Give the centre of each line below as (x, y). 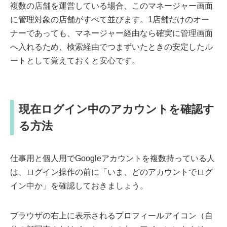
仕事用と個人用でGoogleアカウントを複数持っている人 (112, 159)
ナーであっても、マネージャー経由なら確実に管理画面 (111, 33)
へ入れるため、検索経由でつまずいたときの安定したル (111, 47)
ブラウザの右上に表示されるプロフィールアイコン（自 (111, 216)
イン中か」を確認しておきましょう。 (79, 186)
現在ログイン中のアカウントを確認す (117, 109)
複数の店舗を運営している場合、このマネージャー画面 (111, 6)
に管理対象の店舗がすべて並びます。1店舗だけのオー (110, 20)
